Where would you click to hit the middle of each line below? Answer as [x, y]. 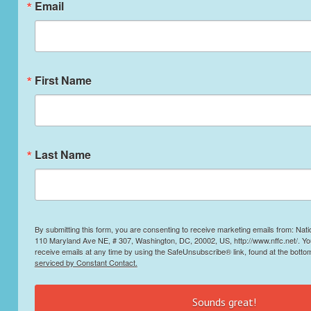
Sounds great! [224, 302]
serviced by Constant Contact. [86, 262]
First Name [63, 80]
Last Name [62, 154]
